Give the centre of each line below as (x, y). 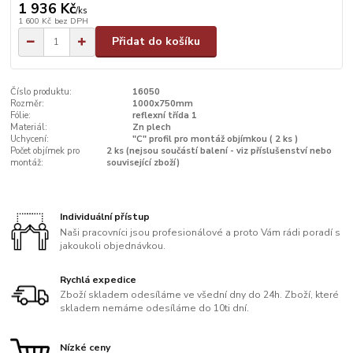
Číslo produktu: (41, 92)
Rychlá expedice (98, 279)
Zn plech (151, 128)
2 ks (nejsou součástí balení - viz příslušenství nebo (219, 151)
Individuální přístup (105, 216)
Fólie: (21, 116)
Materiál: (29, 128)
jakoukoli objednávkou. (113, 245)
